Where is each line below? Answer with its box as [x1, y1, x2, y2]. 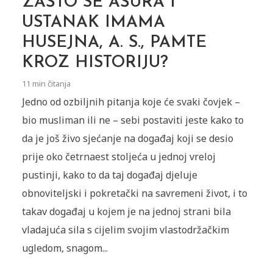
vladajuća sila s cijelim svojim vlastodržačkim [21, 223, 229, 237]
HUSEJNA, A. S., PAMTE [21, 35, 207, 52]
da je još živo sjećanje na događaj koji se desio [21, 132, 233, 146]
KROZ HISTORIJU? [21, 55, 168, 72]
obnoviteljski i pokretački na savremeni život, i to [21, 186, 247, 200]
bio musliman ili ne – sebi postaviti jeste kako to [21, 113, 244, 127]
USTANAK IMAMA [21, 15, 165, 32]
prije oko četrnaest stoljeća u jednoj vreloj [21, 150, 216, 164]
